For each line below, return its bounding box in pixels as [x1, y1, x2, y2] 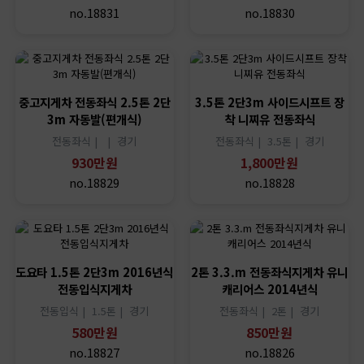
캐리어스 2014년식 [221, 279, 318, 297]
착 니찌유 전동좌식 [223, 110, 315, 128]
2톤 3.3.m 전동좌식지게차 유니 [191, 262, 349, 280]
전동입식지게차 [57, 279, 132, 297]
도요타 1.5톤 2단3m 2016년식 [15, 262, 174, 280]
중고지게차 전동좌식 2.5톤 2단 [18, 93, 171, 110]
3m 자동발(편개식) [46, 110, 142, 128]
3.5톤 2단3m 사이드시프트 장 [194, 93, 344, 110]
